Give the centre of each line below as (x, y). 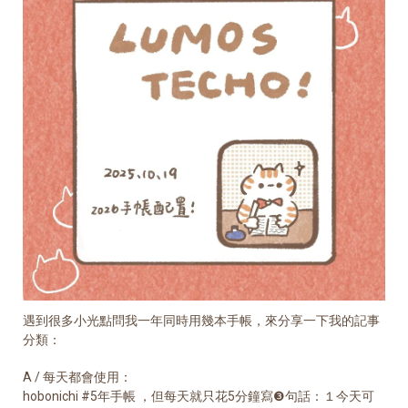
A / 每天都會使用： (79, 377)
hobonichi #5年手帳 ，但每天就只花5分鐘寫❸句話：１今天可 (199, 397)
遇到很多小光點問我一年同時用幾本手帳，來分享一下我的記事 (201, 321)
